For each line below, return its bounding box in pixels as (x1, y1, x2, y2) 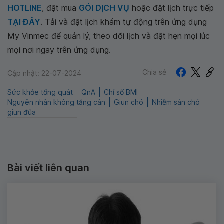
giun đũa (7, 108, 36, 117)
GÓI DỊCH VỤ (79, 3, 129, 13)
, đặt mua (42, 3, 79, 13)
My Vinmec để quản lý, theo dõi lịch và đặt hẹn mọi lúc (7, 31, 210, 41)
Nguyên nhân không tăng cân (7, 98, 105, 107)
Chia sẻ (142, 67, 166, 76)
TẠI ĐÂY (7, 17, 40, 27)
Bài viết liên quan (7, 162, 89, 174)
